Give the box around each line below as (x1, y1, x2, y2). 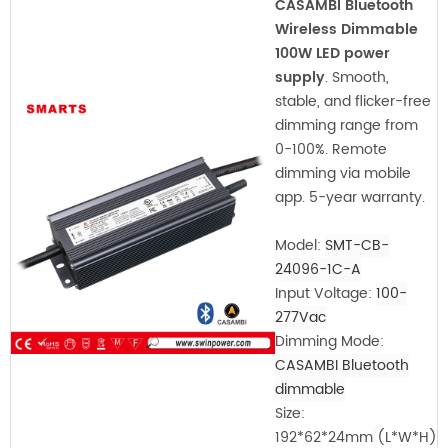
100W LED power (275, 41, 390, 65)
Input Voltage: (275, 281, 376, 305)
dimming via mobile (275, 161, 411, 185)
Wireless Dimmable (275, 17, 418, 41)
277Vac (275, 305, 326, 329)
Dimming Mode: (275, 329, 384, 353)
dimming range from (275, 113, 418, 137)
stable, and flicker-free (275, 89, 431, 113)
